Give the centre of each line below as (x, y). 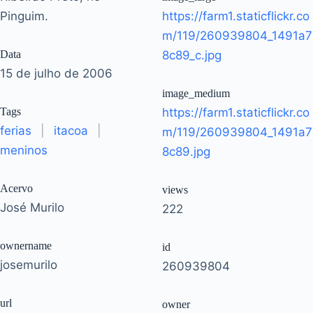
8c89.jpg (186, 151)
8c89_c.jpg (192, 55)
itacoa (71, 130)
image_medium (196, 93)
